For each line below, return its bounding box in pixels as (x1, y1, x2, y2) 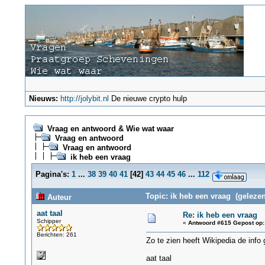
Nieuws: (29, 94, 59, 103)
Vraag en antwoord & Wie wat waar (47, 124, 174, 133)
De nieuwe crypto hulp (109, 94, 188, 103)
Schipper (36, 218, 61, 224)
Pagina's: (35, 170, 69, 179)
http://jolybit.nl (60, 94, 109, 103)
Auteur (44, 193, 72, 202)
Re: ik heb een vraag (182, 211, 257, 219)
